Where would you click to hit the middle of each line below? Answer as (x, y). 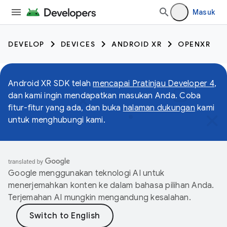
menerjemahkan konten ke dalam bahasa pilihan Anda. (111, 185)
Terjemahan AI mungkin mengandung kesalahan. (100, 198)
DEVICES (78, 44)
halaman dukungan (159, 108)
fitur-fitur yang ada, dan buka (66, 108)
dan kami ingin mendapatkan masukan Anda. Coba (105, 96)
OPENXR (194, 44)
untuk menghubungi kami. (57, 120)
